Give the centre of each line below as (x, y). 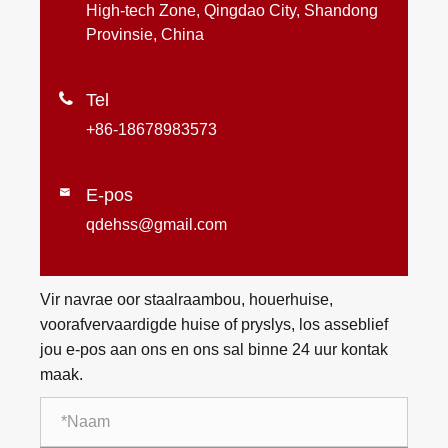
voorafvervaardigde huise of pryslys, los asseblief (214, 324)
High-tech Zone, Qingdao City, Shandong (232, 11)
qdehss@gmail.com (157, 225)
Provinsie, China (145, 35)
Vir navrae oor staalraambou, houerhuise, (186, 299)
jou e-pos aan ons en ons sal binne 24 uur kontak (214, 349)
